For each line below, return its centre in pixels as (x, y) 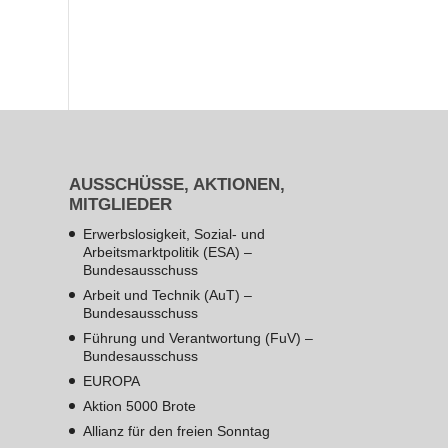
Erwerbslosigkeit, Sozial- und (173, 233)
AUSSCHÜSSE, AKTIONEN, (176, 184)
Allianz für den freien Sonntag (176, 430)
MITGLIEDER (120, 204)
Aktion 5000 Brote (139, 405)
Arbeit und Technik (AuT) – (167, 294)
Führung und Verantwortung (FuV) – (197, 337)
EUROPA (111, 380)
